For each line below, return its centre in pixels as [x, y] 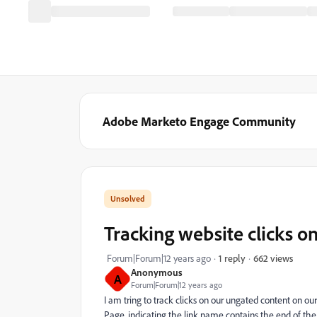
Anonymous [157, 272]
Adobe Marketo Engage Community [199, 121]
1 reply [232, 258]
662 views [273, 258]
